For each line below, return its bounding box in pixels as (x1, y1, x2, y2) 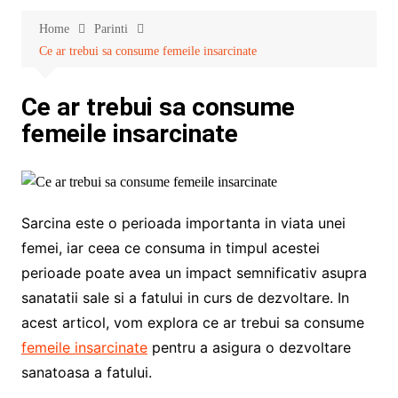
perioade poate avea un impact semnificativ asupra (20, 263, 367, 282)
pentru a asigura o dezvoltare (147, 338, 351, 356)
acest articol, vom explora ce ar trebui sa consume (20, 313, 364, 331)
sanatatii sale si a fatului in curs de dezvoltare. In (20, 288, 349, 306)
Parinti (93, 22, 128, 36)
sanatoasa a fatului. (20, 362, 152, 381)
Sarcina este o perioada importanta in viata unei (20, 213, 346, 232)
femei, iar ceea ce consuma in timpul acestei (20, 238, 320, 257)
